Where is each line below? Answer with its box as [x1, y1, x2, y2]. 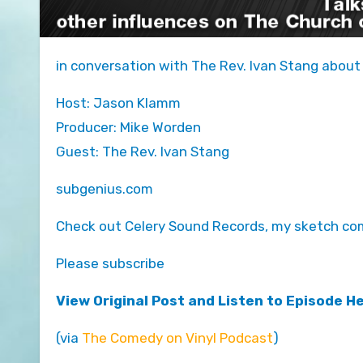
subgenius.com [56, 180, 153, 197]
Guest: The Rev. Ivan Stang [56, 143, 229, 160]
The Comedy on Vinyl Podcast [82, 329, 273, 346]
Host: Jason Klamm [56, 94, 181, 111]
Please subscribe [56, 254, 164, 271]
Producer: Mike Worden [56, 118, 201, 135]
